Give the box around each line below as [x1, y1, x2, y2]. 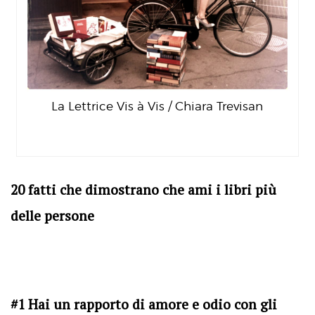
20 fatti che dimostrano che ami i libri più [11, 180, 276, 199]
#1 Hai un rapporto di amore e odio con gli [11, 295, 277, 314]
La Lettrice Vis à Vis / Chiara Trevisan [51, 98, 264, 113]
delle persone [11, 206, 94, 225]
